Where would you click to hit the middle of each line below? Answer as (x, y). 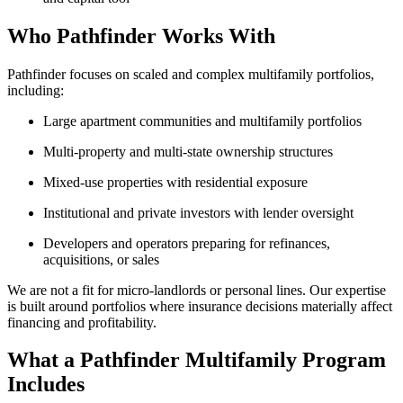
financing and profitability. (82, 322)
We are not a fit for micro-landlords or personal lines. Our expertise (197, 290)
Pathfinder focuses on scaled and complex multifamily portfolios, (191, 74)
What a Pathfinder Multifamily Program (197, 360)
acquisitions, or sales (101, 259)
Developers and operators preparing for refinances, (187, 243)
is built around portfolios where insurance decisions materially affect (200, 306)
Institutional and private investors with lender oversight (198, 212)
